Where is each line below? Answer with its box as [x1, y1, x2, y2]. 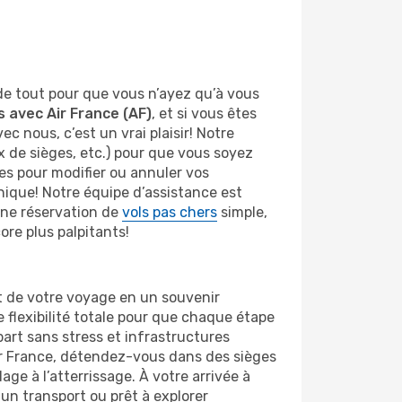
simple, [217, 204, 267, 221]
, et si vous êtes [152, 105, 257, 122]
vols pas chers [122, 204, 217, 221]
